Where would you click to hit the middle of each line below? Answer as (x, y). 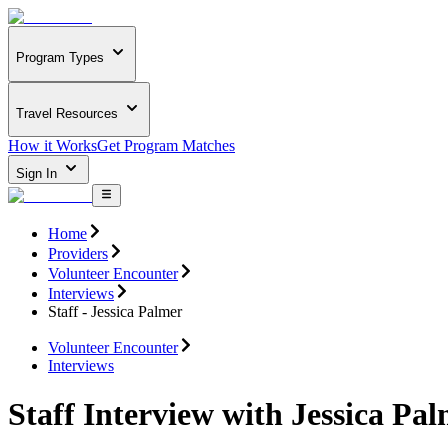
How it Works (52, 146)
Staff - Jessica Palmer (115, 311)
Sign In (38, 174)
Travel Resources (67, 113)
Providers (78, 253)
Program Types (60, 58)
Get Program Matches (166, 146)
